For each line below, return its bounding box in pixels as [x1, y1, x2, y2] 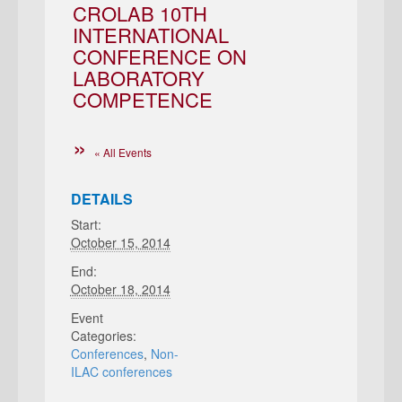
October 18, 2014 [70, 280, 170, 298]
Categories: [70, 327, 136, 345]
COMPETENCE [73, 85, 213, 113]
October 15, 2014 [70, 233, 170, 251]
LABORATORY [73, 64, 205, 92]
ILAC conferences [70, 363, 172, 380]
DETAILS [70, 188, 133, 209]
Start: [70, 215, 101, 233]
